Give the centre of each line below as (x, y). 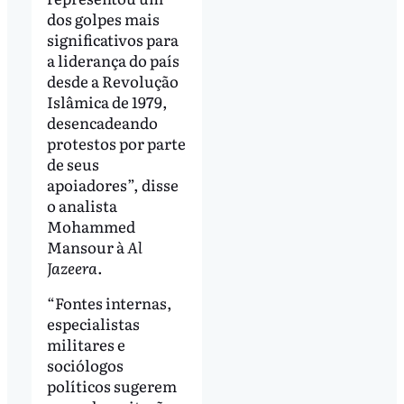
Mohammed (91, 225)
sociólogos (85, 365)
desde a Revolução (112, 80)
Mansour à (87, 246)
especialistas (93, 324)
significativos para (112, 39)
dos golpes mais (103, 18)
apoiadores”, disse (112, 184)
